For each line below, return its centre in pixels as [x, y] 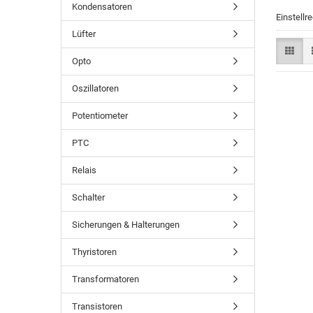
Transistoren [97, 306]
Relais [84, 170]
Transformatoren [105, 279]
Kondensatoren [102, 7]
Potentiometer [100, 116]
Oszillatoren [95, 88]
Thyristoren [94, 252]
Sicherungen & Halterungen [126, 225]
